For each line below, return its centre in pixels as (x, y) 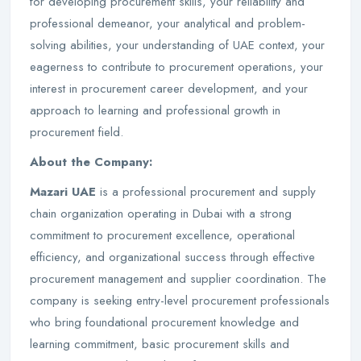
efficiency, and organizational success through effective (172, 257)
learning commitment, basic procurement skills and (160, 344)
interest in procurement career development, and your (169, 89)
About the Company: (91, 162)
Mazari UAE (63, 192)
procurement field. (77, 132)
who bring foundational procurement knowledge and (164, 322)
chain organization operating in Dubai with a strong (161, 214)
